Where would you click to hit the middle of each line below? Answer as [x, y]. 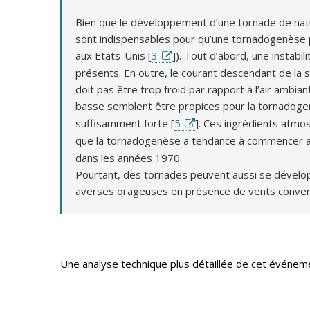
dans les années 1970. [129, 157]
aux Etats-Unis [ [113, 55]
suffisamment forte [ [125, 123]
